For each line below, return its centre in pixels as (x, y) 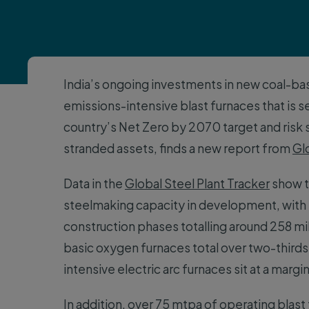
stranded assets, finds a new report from (178, 148)
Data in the (94, 183)
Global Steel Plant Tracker (197, 183)
